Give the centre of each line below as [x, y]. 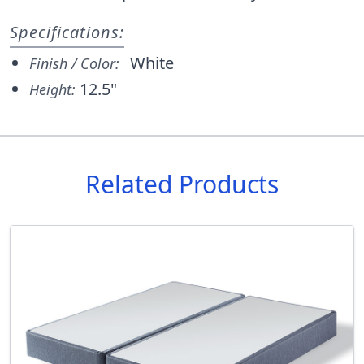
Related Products [182, 184]
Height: [54, 90]
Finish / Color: [76, 64]
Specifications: [67, 32]
